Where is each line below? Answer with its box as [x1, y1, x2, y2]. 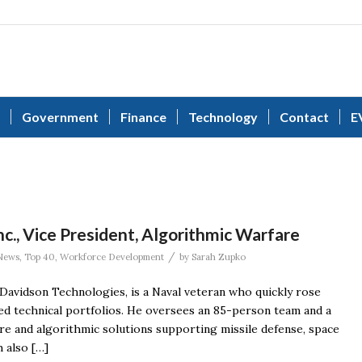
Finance [120, 109, 166, 124]
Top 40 [24, 251, 55, 263]
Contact [280, 109, 329, 124]
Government [22, 109, 99, 124]
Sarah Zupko [192, 251, 246, 263]
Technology [188, 109, 258, 124]
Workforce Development [60, 251, 164, 263]
